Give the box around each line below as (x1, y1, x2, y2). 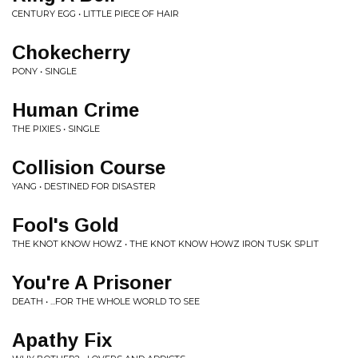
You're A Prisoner (12, 272, 172, 293)
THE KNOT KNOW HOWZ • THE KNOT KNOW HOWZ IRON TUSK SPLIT (12, 238, 319, 249)
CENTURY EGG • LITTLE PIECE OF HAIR (12, 8, 179, 19)
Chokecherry (12, 42, 130, 63)
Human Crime (12, 99, 139, 121)
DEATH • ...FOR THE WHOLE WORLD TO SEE (12, 296, 200, 307)
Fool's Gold (12, 214, 119, 236)
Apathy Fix (12, 329, 112, 351)
